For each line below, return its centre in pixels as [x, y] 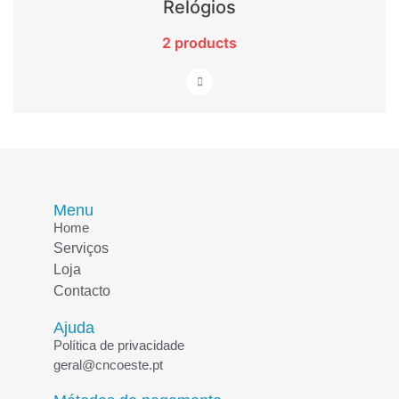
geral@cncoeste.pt [108, 365]
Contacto [82, 291]
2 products [199, 43]
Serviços [81, 248]
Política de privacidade [119, 345]
